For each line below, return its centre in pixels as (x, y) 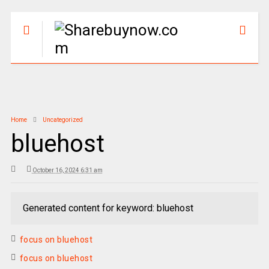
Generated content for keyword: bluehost (108, 208)
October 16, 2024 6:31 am (67, 170)
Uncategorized (62, 120)
